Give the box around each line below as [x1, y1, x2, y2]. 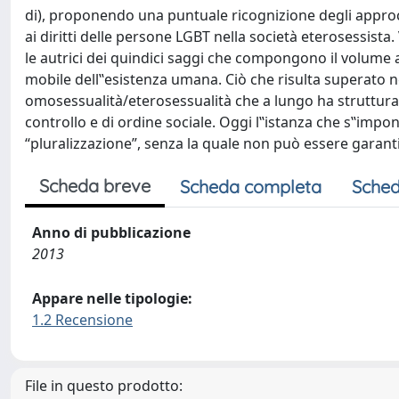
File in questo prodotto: [25, 376, 183, 395]
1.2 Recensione [32, 310, 133, 330]
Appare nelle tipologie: [32, 289, 192, 308]
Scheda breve [39, 175, 151, 197]
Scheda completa [180, 175, 322, 198]
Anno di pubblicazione [32, 223, 191, 242]
